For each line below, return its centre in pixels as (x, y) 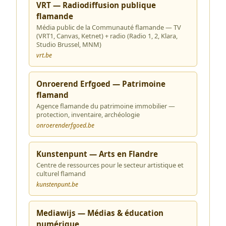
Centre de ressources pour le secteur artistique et (110, 165)
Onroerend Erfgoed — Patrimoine (101, 84)
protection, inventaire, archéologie (88, 115)
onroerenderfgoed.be (65, 125)
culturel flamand (61, 174)
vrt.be (44, 55)
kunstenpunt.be (57, 184)
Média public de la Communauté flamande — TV (109, 27)
